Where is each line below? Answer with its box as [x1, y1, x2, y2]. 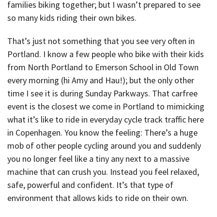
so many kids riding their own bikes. [7, 12, 137, 23]
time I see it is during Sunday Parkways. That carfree [7, 88, 198, 99]
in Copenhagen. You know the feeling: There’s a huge [7, 127, 198, 139]
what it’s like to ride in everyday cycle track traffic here [7, 114, 204, 125]
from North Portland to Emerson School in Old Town [7, 62, 199, 73]
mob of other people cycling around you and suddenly [7, 140, 201, 152]
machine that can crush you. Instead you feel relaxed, [7, 166, 199, 178]
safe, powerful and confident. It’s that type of [7, 179, 173, 191]
